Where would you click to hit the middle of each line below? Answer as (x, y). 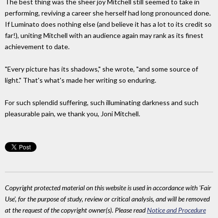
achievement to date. (37, 47)
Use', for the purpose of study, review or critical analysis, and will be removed (107, 199)
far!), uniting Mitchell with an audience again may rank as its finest (104, 36)
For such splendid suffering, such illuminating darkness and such (102, 103)
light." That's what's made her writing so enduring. (81, 80)
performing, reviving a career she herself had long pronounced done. (108, 13)
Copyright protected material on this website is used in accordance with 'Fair (108, 187)
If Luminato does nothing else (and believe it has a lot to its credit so (108, 24)
